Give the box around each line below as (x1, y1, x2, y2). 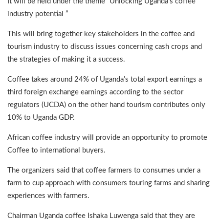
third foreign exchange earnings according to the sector (7, 88, 183, 96)
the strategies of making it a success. (7, 55, 125, 63)
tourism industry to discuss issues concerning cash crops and (7, 43, 202, 50)
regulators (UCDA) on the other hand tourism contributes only (7, 101, 205, 109)
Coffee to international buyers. (7, 146, 106, 154)
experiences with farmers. (7, 192, 89, 199)
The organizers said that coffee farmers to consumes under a (7, 166, 200, 174)
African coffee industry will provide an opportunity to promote (7, 133, 207, 141)
